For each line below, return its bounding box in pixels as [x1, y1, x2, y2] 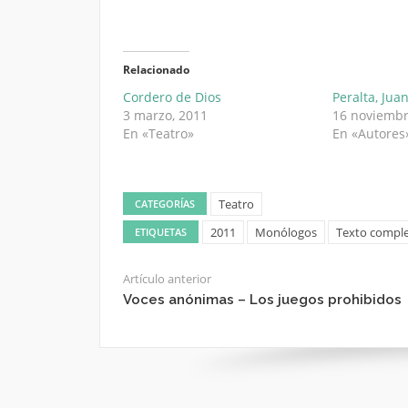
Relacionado [122, 61, 189, 77]
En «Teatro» [122, 124, 194, 142]
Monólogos [254, 223, 317, 240]
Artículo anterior [122, 270, 211, 287]
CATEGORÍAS [134, 196, 195, 210]
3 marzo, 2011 [122, 106, 208, 124]
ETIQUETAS [134, 224, 187, 239]
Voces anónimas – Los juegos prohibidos [122, 291, 402, 308]
